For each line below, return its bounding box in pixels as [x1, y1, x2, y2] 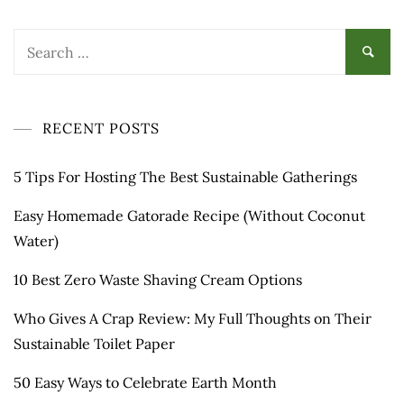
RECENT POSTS [42, 119, 160, 138]
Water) [14, 232, 59, 251]
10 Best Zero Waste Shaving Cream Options [14, 271, 302, 289]
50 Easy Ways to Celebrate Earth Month [14, 373, 277, 392]
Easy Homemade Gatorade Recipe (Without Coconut [14, 207, 365, 225]
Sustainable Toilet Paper [14, 335, 175, 353]
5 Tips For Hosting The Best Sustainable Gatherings [14, 168, 357, 187]
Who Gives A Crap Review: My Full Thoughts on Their [14, 309, 372, 328]
